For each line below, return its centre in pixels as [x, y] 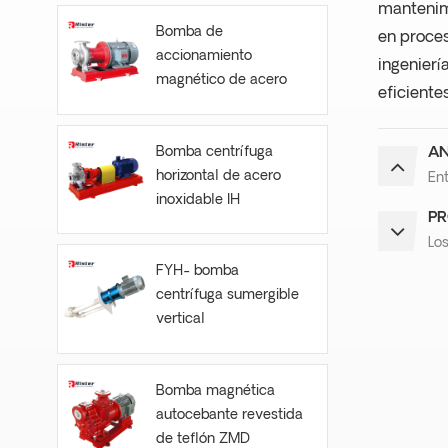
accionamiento [203, 56]
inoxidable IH [197, 200]
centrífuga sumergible [227, 296]
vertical [180, 320]
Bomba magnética [215, 392]
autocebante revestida [229, 416]
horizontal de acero [218, 176]
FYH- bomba [197, 272]
